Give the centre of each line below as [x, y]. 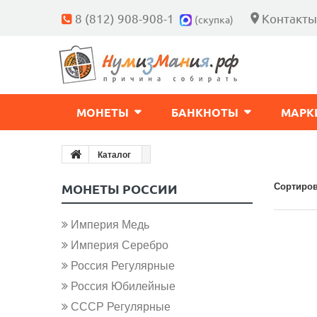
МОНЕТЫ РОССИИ [120, 189]
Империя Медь [109, 224]
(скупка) [214, 19]
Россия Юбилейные [122, 286]
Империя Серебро [118, 244]
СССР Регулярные [119, 306]
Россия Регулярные [121, 265]
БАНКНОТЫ [205, 112]
